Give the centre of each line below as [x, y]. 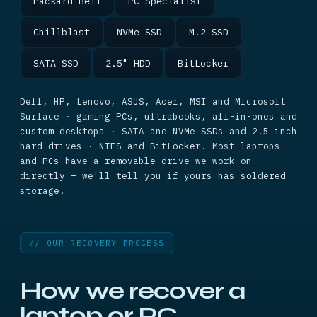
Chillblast [62, 32]
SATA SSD [56, 63]
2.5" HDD [128, 63]
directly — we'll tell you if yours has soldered [153, 175]
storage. [42, 190]
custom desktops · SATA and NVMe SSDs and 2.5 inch [158, 131]
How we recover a [133, 291]
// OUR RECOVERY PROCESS [97, 243]
